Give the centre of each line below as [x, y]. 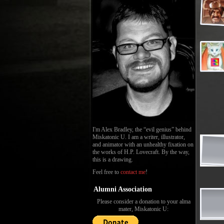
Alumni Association [123, 189]
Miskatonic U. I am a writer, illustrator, [139, 137]
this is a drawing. [113, 159]
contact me [133, 172]
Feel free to [106, 172]
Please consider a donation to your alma [143, 201]
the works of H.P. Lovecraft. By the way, [141, 152]
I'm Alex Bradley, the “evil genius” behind [142, 129]
